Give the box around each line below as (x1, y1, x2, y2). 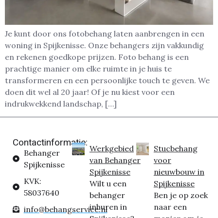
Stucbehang (153, 143, 198, 153)
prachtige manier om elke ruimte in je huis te (5, 64, 172, 74)
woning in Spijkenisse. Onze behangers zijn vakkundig (5, 40, 204, 51)
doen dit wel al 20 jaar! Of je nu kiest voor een (5, 87, 175, 97)
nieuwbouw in (153, 166, 204, 177)
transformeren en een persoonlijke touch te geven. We (5, 75, 210, 86)
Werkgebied (89, 143, 134, 153)
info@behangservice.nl (23, 204, 108, 214)
